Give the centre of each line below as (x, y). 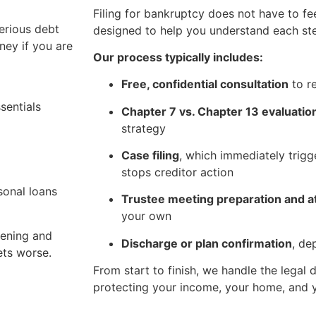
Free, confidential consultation (205, 84)
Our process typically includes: (178, 57)
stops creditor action (177, 172)
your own (146, 216)
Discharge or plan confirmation (207, 243)
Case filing (150, 156)
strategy (144, 128)
